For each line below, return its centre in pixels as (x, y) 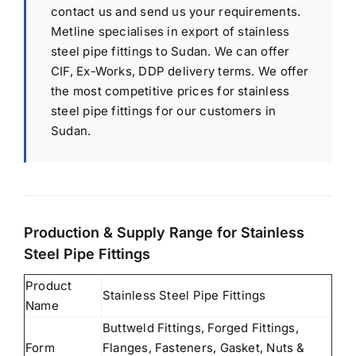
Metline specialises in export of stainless (170, 31)
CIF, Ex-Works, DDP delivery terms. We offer (180, 71)
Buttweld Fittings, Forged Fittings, (201, 327)
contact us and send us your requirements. (176, 11)
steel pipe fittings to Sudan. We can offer (170, 51)
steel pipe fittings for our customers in (163, 110)
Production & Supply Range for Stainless (164, 232)
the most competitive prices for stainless (170, 91)
